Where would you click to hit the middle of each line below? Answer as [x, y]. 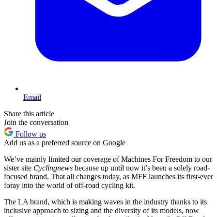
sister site [19, 168]
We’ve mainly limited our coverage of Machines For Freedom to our [108, 159]
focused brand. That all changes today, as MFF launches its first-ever [108, 177]
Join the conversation [36, 123]
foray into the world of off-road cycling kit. [70, 186]
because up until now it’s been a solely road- [142, 168]
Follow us [30, 134]
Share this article [29, 114]
